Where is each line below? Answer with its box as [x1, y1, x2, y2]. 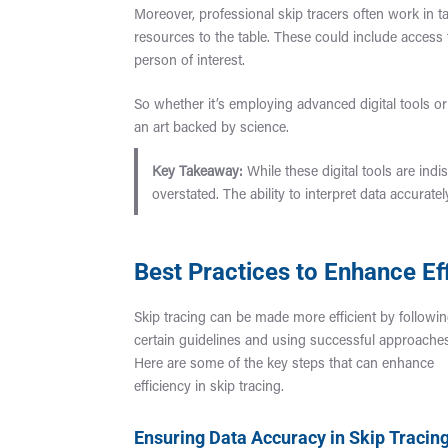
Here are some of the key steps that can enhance [134, 357, 435, 372]
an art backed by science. [134, 122, 290, 136]
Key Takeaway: [151, 166, 243, 180]
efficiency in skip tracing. [134, 380, 285, 395]
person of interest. [134, 55, 246, 69]
